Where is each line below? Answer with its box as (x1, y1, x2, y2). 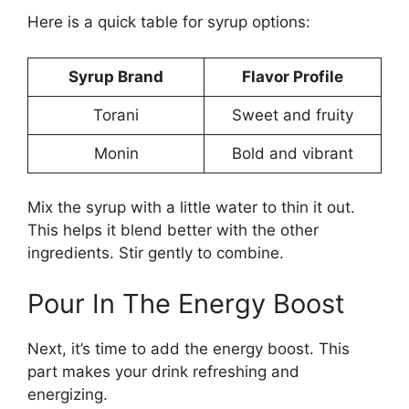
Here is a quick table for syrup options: (27, 13, 310, 32)
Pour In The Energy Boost (27, 287, 345, 320)
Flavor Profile (242, 67, 343, 86)
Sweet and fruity (232, 105, 353, 124)
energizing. (27, 384, 108, 404)
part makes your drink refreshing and (27, 362, 299, 381)
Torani (93, 105, 139, 124)
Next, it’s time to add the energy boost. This (27, 339, 350, 358)
